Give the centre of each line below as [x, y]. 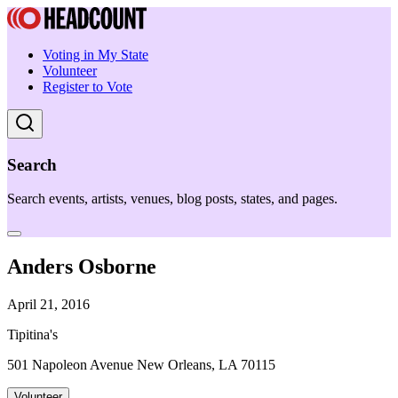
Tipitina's [32, 335]
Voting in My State [96, 55]
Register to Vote [88, 87]
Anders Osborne [82, 267]
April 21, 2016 [48, 305]
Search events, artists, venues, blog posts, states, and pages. [172, 199]
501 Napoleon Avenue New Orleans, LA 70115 [141, 365]
